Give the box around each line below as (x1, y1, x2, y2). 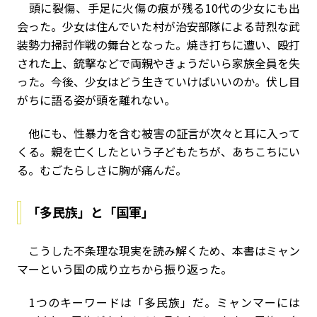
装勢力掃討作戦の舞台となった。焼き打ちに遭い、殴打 (17, 36, 300, 53)
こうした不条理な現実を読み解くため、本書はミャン (17, 242, 300, 259)
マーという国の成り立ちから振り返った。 (17, 260, 232, 277)
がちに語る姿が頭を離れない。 (17, 91, 175, 108)
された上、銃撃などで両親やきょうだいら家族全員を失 (17, 54, 300, 71)
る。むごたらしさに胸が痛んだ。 (17, 161, 187, 178)
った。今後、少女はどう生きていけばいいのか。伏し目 (17, 73, 300, 90)
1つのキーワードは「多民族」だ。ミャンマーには (17, 294, 300, 311)
